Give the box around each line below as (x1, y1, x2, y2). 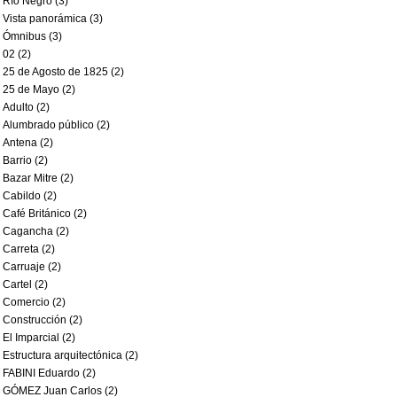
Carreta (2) (3, 243, 55, 255)
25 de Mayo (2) (3, 83, 75, 96)
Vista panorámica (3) (3, 12, 103, 25)
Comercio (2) (3, 296, 66, 308)
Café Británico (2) (3, 207, 87, 220)
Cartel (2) (3, 278, 48, 291)
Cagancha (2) (3, 225, 69, 237)
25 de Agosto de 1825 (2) (3, 66, 124, 78)
